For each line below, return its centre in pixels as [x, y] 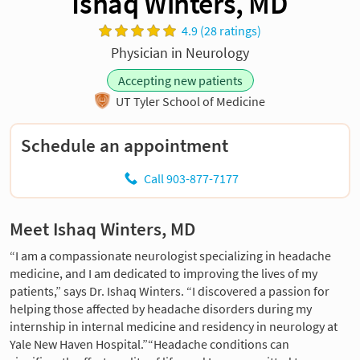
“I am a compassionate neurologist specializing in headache [170, 256]
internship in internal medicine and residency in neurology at [174, 327]
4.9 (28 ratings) [222, 30]
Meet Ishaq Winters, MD [102, 229]
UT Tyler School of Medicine [190, 102]
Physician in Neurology [180, 52]
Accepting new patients [180, 80]
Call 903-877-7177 [191, 179]
